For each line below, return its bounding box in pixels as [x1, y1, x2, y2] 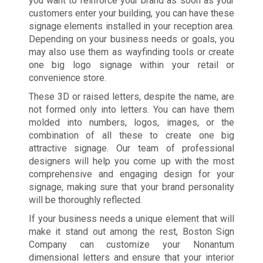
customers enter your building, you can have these [28, 8, 235, 19]
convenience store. [28, 72, 106, 84]
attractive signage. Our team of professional [28, 143, 235, 154]
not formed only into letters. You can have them [28, 104, 235, 116]
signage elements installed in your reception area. [28, 21, 235, 32]
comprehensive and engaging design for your [28, 168, 235, 180]
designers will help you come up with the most [28, 156, 235, 167]
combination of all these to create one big [28, 130, 235, 141]
